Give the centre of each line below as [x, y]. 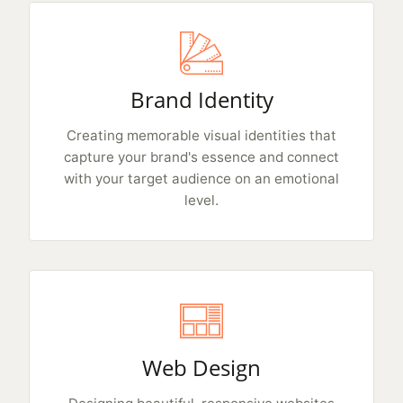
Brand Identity [201, 99]
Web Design [201, 367]
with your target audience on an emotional [201, 179]
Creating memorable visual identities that [201, 135]
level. [201, 200]
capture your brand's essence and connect [201, 157]
